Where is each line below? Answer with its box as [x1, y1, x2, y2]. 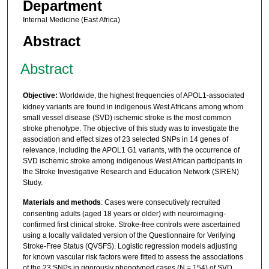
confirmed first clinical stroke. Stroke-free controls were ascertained [22, 220, 240, 229]
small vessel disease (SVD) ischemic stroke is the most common [22, 113, 231, 122]
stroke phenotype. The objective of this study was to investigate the [22, 124, 239, 133]
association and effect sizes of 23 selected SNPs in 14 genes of [22, 134, 228, 144]
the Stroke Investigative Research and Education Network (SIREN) [22, 167, 239, 176]
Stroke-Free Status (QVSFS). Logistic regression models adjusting [22, 242, 237, 251]
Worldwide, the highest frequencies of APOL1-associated [57, 91, 244, 100]
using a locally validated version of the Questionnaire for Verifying [22, 231, 235, 240]
